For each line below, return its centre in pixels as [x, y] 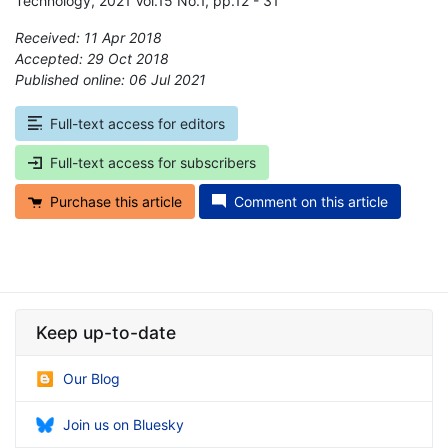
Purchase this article [116, 201]
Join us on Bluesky [123, 424]
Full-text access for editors [137, 123]
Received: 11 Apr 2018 [88, 37]
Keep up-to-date [106, 332]
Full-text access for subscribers [153, 162]
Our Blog [91, 378]
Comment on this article [311, 201]
